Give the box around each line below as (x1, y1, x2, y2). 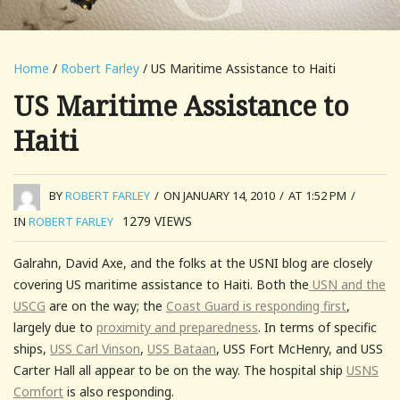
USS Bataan (147, 339, 216, 357)
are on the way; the (46, 296, 166, 314)
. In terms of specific (258, 318, 377, 336)
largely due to (13, 318, 96, 336)
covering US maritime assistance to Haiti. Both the (13, 275, 309, 293)
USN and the (309, 275, 386, 293)
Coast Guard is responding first (166, 296, 346, 314)
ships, (13, 339, 50, 357)
